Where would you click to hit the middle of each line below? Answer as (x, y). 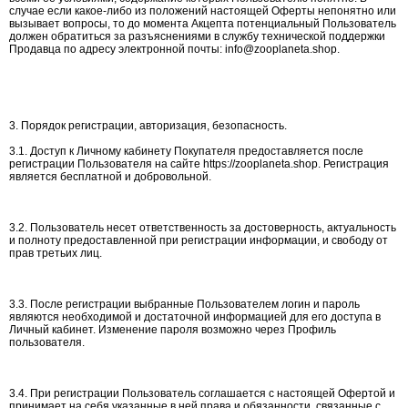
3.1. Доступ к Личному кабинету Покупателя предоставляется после (186, 151)
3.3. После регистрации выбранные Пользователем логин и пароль (184, 304)
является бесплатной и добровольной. (110, 177)
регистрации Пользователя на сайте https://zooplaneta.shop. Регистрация (199, 164)
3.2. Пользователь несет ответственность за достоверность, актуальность (203, 228)
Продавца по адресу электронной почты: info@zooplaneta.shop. (174, 49)
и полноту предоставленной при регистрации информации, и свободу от (199, 240)
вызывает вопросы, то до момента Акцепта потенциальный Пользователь (203, 24)
